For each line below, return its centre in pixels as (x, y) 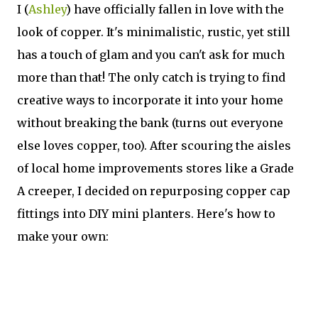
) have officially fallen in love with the (175, 10)
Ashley (47, 10)
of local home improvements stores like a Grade (155, 169)
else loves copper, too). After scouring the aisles (154, 146)
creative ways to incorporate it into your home (150, 100)
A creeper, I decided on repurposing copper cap (154, 191)
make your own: (63, 237)
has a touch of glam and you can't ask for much (151, 55)
